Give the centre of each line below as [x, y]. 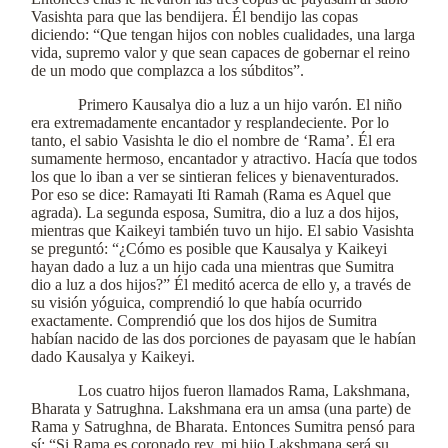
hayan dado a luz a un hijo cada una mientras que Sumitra [212, 266]
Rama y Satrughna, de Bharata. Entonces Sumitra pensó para [223, 426]
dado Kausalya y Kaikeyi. [113, 356]
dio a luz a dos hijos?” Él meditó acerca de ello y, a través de [221, 284]
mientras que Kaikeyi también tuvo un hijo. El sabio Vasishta [222, 230]
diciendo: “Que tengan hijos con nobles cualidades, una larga [223, 34]
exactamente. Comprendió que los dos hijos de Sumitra [204, 320]
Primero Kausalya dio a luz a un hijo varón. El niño [240, 104]
